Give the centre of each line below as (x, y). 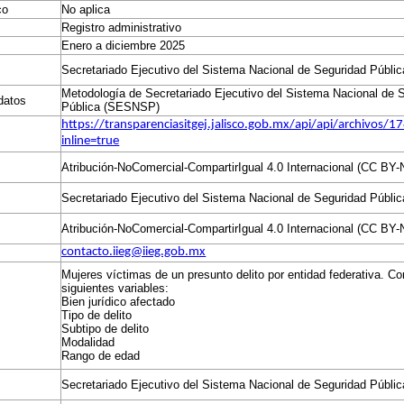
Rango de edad (101, 356)
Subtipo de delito (106, 329)
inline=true (91, 141)
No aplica (86, 9)
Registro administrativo (122, 28)
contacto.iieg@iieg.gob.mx (134, 252)
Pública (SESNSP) (111, 107)
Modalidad (88, 342)
